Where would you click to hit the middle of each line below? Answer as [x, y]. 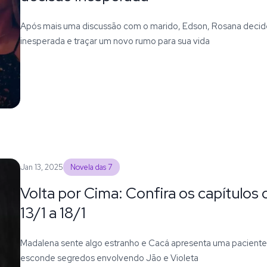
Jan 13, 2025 [41, 167]
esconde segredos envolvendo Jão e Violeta [109, 257]
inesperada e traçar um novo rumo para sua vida [115, 41]
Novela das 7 [91, 167]
